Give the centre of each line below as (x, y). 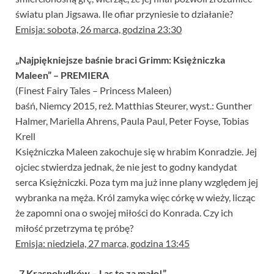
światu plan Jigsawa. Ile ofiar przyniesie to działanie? (124, 14)
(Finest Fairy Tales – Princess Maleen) (94, 91)
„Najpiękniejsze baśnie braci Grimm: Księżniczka (120, 60)
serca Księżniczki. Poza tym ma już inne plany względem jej (137, 182)
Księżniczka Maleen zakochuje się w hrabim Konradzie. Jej (136, 152)
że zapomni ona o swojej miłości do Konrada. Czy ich (124, 213)
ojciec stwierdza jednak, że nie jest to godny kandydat (126, 167)
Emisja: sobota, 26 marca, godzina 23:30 (98, 29)
